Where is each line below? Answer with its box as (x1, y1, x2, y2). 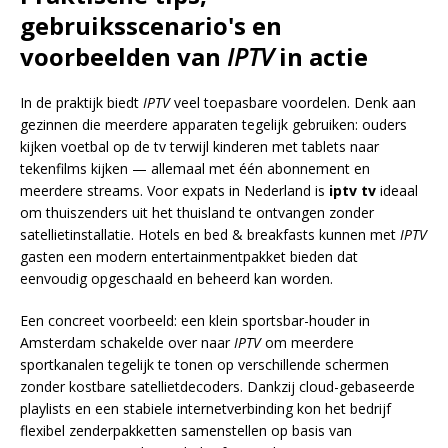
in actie (273, 40, 368, 73)
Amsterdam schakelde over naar (20, 333, 234, 352)
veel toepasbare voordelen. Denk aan (170, 93, 416, 112)
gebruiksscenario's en (20, 9, 282, 42)
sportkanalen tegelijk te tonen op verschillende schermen (20, 355, 389, 374)
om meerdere (261, 333, 354, 352)
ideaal (376, 181, 418, 200)
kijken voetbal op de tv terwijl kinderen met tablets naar (20, 137, 379, 156)
